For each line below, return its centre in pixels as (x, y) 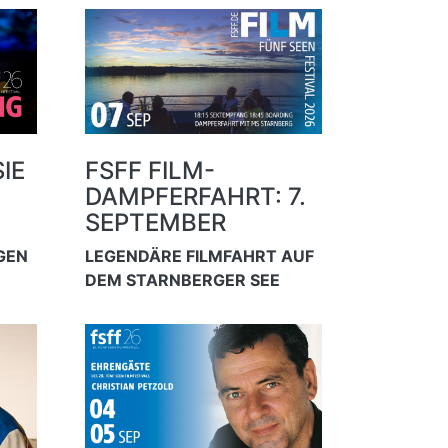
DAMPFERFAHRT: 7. (195, 197)
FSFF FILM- (149, 171)
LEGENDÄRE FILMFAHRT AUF (199, 256)
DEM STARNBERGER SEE (182, 280)
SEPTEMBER (155, 223)
